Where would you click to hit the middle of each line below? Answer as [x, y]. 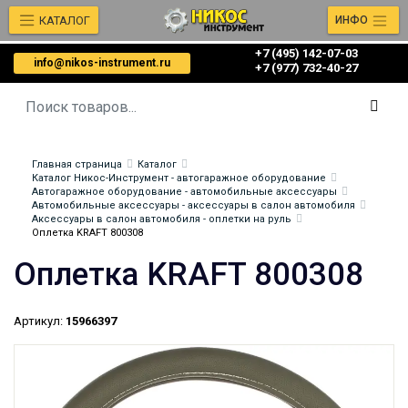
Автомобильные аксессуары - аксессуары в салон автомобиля [194, 205]
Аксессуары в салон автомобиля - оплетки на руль [162, 219]
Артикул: [38, 321]
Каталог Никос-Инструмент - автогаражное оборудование [179, 178]
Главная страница [77, 164]
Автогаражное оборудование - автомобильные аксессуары [184, 192]
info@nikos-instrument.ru [102, 63]
